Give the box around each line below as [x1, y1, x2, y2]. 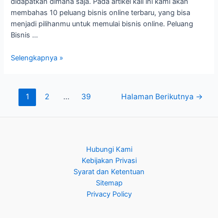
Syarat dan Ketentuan [73, 167, 145, 176]
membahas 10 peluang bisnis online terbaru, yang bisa [11, 8, 191, 18]
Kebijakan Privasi [81, 156, 137, 165]
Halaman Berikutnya [121, 91, 196, 101]
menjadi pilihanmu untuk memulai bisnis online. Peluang [11, 19, 194, 29]
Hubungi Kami [86, 145, 132, 154]
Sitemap [95, 179, 123, 187]
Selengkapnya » [11, 53, 64, 62]
